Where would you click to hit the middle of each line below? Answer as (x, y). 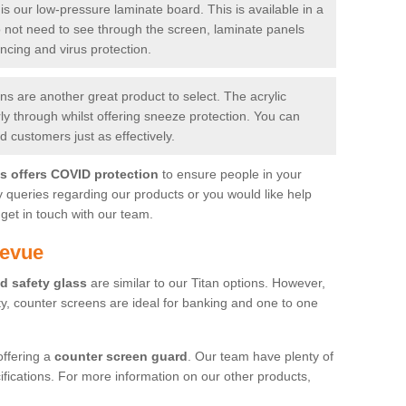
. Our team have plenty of (261, 356)
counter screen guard (121, 356)
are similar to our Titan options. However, (206, 282)
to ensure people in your (230, 174)
